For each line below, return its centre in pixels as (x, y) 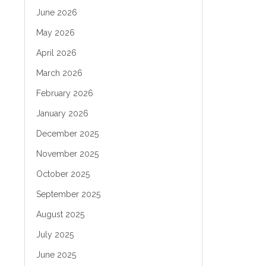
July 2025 (55, 235)
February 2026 (65, 93)
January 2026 (62, 113)
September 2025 (68, 194)
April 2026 (56, 53)
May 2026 (56, 33)
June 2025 (56, 255)
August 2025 (60, 214)
